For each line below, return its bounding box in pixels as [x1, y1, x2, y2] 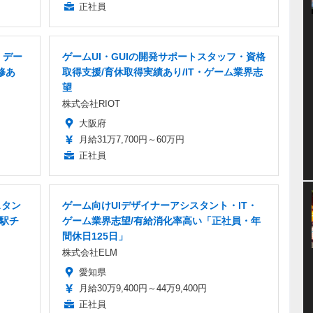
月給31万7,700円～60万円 [79, 134, 184, 145]
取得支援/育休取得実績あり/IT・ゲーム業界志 [62, 66, 263, 78]
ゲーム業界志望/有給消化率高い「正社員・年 [62, 215, 261, 227]
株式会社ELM [62, 247, 117, 259]
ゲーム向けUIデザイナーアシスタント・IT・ [62, 200, 257, 212]
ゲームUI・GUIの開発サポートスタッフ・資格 [62, 51, 265, 63]
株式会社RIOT [62, 99, 120, 110]
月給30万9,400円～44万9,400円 [79, 283, 207, 294]
